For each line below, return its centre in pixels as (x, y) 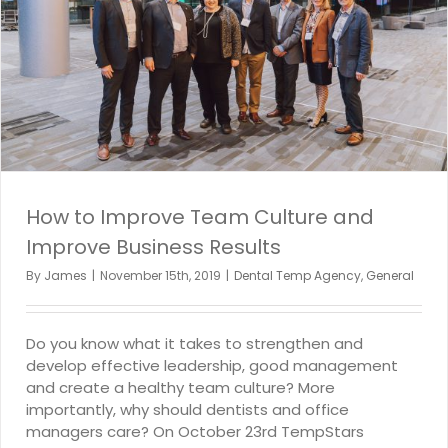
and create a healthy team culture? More (180, 388)
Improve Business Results (153, 247)
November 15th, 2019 (160, 276)
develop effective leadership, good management (212, 366)
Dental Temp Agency (297, 276)
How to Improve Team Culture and (200, 217)
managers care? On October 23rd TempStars (195, 432)
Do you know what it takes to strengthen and (194, 344)
